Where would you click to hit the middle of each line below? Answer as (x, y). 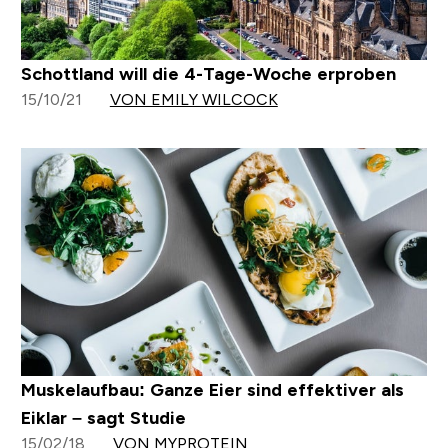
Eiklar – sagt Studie (103, 418)
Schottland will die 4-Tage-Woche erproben (208, 74)
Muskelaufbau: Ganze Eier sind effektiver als (212, 390)
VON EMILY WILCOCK (193, 100)
